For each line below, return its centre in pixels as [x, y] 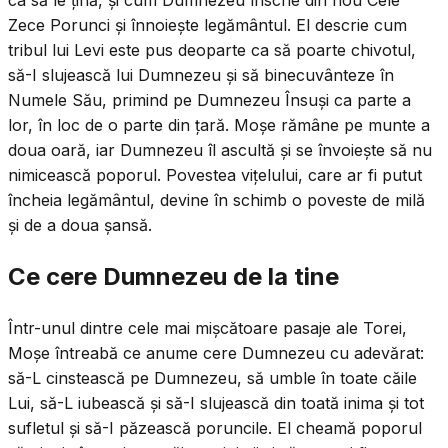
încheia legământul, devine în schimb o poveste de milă [216, 199]
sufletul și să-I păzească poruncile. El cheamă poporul [215, 427]
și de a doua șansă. [80, 224]
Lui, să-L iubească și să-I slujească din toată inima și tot [216, 402]
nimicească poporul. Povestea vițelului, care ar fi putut [215, 174]
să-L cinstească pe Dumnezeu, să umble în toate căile [212, 377]
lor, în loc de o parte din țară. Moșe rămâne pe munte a [219, 124]
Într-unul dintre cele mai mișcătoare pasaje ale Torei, [207, 327]
